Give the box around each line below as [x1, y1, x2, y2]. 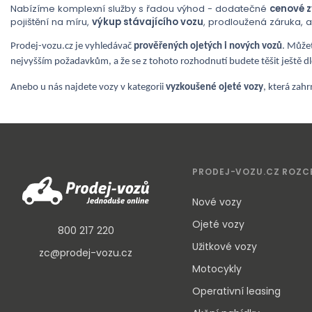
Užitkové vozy [192, 240, 258, 253]
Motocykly [192, 262, 242, 276]
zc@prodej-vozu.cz [39, 245, 133, 260]
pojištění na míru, [10, 15, 92, 29]
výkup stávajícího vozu [92, 15, 203, 29]
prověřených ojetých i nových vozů [134, 41, 282, 52]
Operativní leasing [192, 284, 281, 298]
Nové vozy [192, 195, 242, 209]
